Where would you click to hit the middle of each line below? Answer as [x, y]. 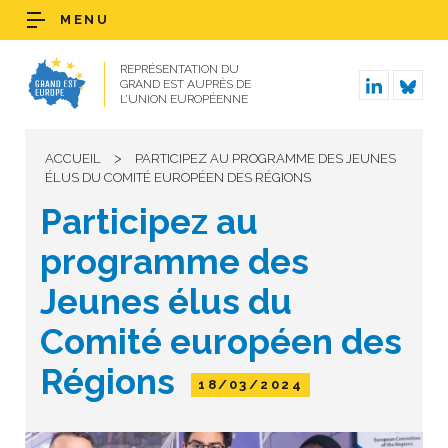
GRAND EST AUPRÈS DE [185, 84]
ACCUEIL [73, 158]
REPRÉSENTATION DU [179, 69]
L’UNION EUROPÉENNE [184, 99]
